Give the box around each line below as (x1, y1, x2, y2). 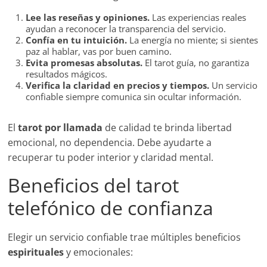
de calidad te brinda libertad (103, 121, 232, 135)
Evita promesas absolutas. (26, 57, 143, 69)
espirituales (8, 246, 64, 259)
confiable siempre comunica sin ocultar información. (26, 91, 242, 103)
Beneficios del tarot (8, 172, 179, 198)
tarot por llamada (18, 121, 103, 135)
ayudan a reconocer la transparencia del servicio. (26, 23, 226, 35)
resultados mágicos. (26, 68, 108, 80)
